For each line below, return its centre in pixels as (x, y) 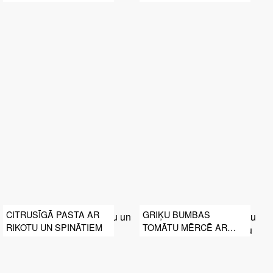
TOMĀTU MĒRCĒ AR (185, 227)
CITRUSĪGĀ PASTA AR (53, 214)
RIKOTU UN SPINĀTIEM (54, 227)
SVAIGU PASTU (175, 239)
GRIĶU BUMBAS (176, 214)
